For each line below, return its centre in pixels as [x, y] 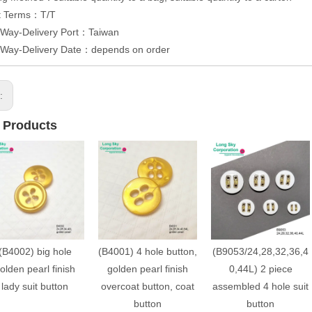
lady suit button [35, 286]
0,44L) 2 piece [260, 268]
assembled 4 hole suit [260, 286]
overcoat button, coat [148, 286]
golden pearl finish [148, 268]
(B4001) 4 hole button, [148, 251]
